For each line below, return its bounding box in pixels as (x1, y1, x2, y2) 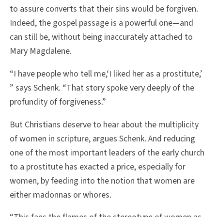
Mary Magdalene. (10, 45, 72, 57)
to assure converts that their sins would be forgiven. (10, 2, 198, 15)
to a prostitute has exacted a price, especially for (10, 160, 186, 173)
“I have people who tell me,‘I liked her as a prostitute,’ (10, 67, 202, 80)
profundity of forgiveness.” (10, 95, 106, 108)
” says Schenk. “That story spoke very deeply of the (10, 81, 194, 94)
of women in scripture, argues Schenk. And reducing (10, 132, 195, 145)
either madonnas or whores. (10, 188, 111, 201)
